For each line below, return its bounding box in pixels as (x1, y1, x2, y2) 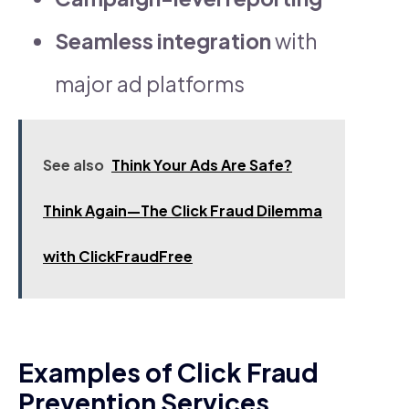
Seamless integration (55, 26, 271, 54)
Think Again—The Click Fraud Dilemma (43, 200, 322, 220)
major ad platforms (55, 69, 245, 97)
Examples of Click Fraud (18, 355, 319, 388)
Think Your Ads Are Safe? (111, 154, 292, 174)
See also (43, 154, 104, 174)
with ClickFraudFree (43, 246, 193, 266)
